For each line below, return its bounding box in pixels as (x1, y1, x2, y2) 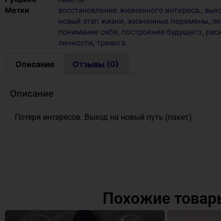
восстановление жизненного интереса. (58, 5, 201, 15)
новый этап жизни (58, 16, 123, 26)
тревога (97, 37, 125, 47)
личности (58, 37, 93, 47)
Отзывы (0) (72, 59, 119, 69)
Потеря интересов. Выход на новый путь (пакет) (15, 112, 192, 122)
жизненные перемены (127, 16, 208, 26)
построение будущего (121, 27, 202, 37)
